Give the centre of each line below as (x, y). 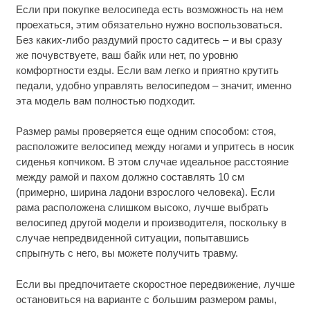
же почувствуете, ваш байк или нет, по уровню (127, 55)
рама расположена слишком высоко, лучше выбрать (142, 208)
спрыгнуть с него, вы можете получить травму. (127, 253)
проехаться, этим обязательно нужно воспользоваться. (149, 24)
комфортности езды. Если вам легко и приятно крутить (147, 70)
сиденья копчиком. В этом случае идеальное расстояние (152, 162)
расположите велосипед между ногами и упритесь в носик (155, 147)
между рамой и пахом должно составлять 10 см (130, 177)
